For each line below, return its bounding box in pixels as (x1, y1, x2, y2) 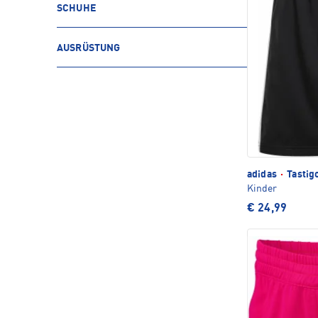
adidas (247, 169, 279, 180)
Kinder (247, 183, 277, 194)
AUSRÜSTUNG (57, 43, 121, 53)
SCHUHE (57, 3, 96, 13)
